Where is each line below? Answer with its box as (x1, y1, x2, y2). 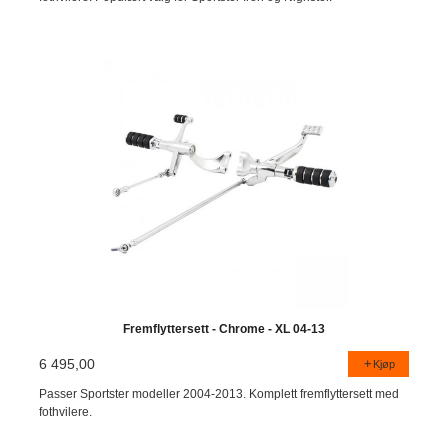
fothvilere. (39, 404, 93, 419)
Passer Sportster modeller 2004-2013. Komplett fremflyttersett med (39, 386, 400, 401)
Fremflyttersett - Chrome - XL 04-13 (123, 322, 325, 337)
